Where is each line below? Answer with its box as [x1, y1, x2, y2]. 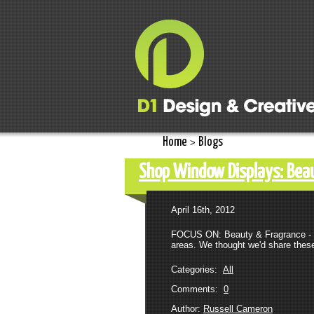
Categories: [171, 264, 223, 275]
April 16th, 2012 [171, 205, 235, 215]
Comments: [171, 284, 224, 294]
